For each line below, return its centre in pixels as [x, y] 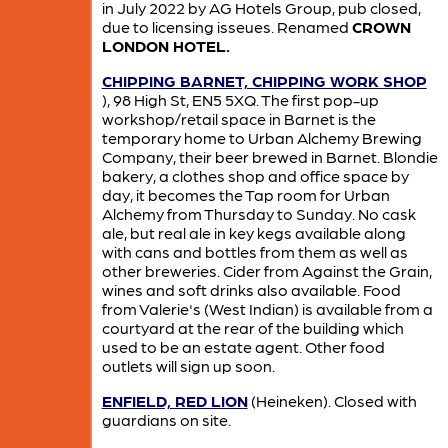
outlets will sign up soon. [188, 365]
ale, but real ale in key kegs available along [253, 232]
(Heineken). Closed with [332, 400]
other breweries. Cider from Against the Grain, [266, 270]
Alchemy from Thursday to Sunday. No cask [258, 213]
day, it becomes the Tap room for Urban [245, 194]
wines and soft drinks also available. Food [251, 289]
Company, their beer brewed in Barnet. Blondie [269, 156]
